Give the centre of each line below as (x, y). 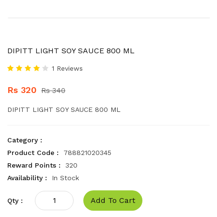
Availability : (27, 178)
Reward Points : (34, 165)
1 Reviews (67, 68)
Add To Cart (113, 200)
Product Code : (33, 153)
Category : (25, 140)
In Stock (65, 178)
